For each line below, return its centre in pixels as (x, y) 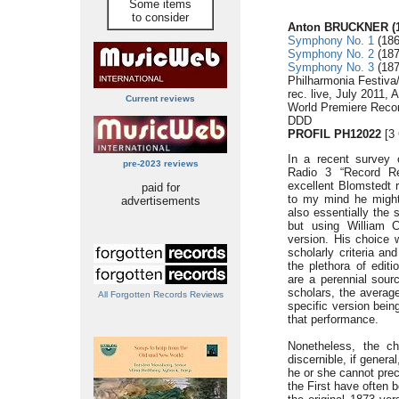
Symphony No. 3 (331, 67)
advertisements (160, 201)
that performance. (333, 319)
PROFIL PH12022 (334, 134)
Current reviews (160, 98)
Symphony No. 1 (331, 41)
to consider (160, 17)
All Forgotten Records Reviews (160, 294)
